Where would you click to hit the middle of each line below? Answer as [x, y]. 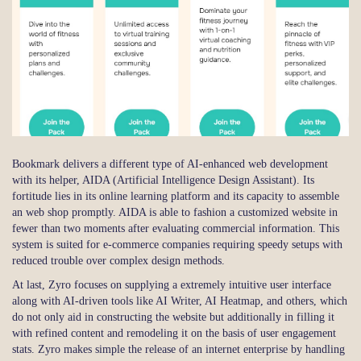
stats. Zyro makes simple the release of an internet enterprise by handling [178, 350]
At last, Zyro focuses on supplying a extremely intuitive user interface [172, 285]
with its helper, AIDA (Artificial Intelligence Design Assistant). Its [163, 180]
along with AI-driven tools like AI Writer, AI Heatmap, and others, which [180, 301]
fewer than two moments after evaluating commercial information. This [176, 229]
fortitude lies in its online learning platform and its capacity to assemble [176, 197]
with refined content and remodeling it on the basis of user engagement [174, 334]
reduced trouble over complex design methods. [118, 261]
